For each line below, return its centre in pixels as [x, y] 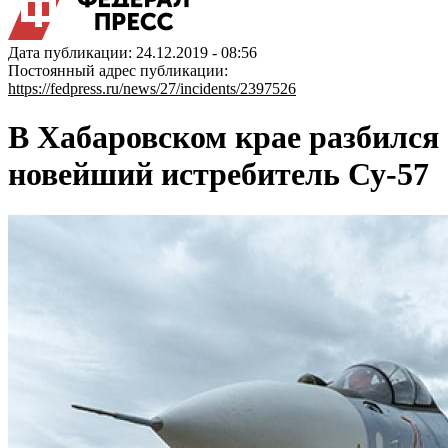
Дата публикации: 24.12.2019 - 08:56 [132, 52]
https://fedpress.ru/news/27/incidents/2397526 [152, 88]
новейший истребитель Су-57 [218, 174]
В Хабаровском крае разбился [223, 137]
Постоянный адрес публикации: [118, 70]
